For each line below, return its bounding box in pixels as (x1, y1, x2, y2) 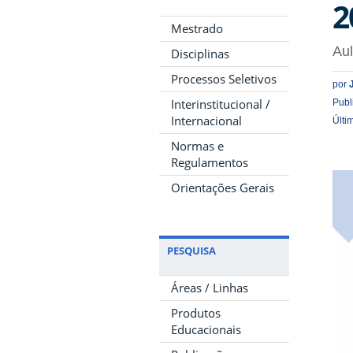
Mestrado (171, 20, 223, 36)
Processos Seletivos (171, 71, 277, 87)
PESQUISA (167, 243, 216, 258)
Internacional (171, 113, 242, 128)
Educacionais (171, 321, 241, 337)
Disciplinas (171, 46, 229, 61)
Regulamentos (171, 154, 248, 170)
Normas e (171, 138, 224, 154)
